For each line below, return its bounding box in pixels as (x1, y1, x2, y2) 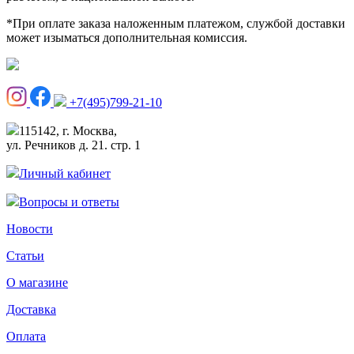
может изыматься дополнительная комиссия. (6, 30, 247, 44)
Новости (6, 221, 53, 235)
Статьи (6, 248, 44, 262)
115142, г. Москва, (19, 123, 117, 137)
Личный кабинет (19, 166, 111, 180)
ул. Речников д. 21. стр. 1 (6, 137, 141, 152)
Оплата (6, 329, 46, 343)
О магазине (6, 275, 68, 289)
